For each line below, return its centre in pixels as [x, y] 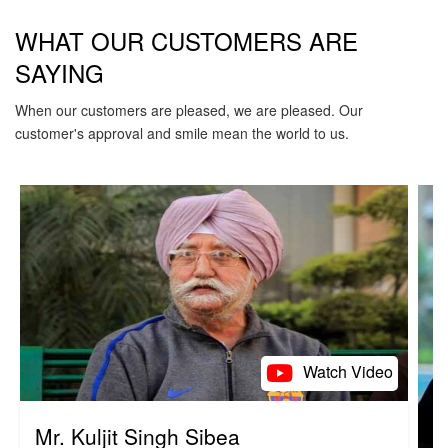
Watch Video [348, 372]
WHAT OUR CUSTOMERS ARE [186, 41]
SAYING [59, 73]
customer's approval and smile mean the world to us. [182, 133]
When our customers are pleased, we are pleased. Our [189, 110]
